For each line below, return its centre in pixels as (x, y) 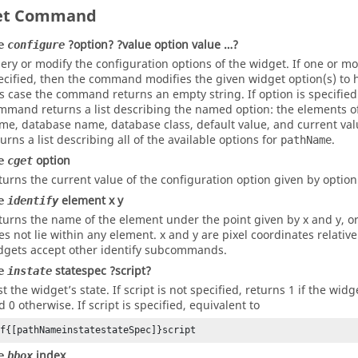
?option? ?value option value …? (153, 45)
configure (36, 45)
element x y (92, 201)
